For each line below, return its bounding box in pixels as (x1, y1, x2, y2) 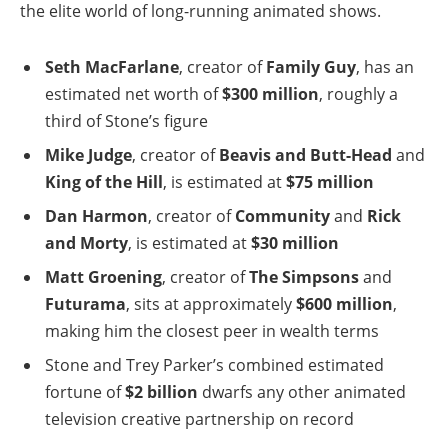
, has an (356, 55, 414, 78)
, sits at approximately (126, 292, 296, 315)
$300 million (222, 82, 319, 105)
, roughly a (319, 82, 398, 105)
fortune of (45, 380, 125, 403)
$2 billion (125, 380, 198, 403)
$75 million (286, 170, 374, 193)
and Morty (45, 231, 128, 254)
